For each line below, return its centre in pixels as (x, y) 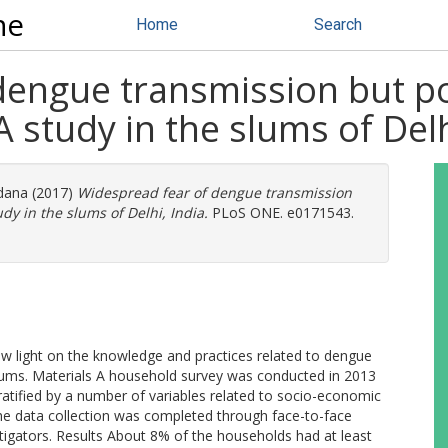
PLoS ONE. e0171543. (281, 212)
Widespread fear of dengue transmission (214, 192)
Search (338, 24)
